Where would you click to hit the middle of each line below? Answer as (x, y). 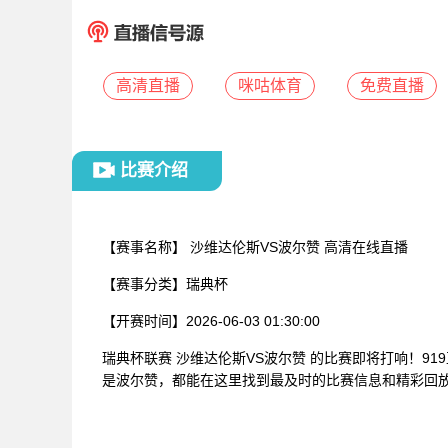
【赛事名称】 (144, 247)
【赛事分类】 (144, 284)
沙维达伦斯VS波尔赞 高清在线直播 (297, 247)
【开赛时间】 (144, 321)
